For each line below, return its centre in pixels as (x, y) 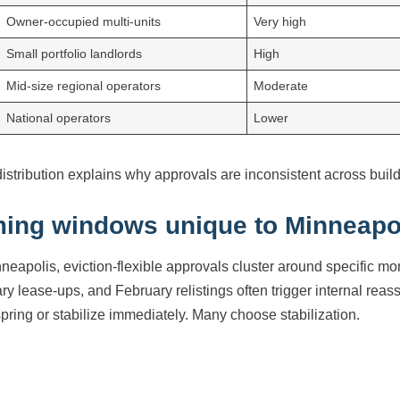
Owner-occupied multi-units (84, 22)
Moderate (281, 86)
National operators (59, 118)
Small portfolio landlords (75, 54)
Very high (280, 22)
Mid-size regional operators (84, 86)
